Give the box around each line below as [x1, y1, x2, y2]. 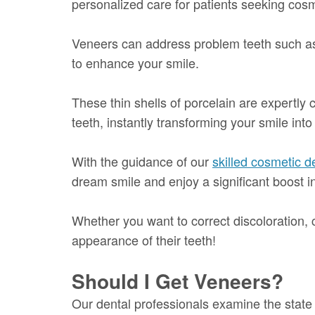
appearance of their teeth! [72, 230, 216, 249]
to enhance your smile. [72, 53, 199, 72]
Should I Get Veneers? [72, 266, 283, 295]
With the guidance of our [72, 151, 212, 170]
